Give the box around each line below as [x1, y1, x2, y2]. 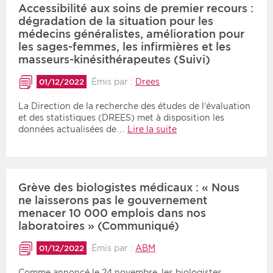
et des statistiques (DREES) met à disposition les [18, 113, 224, 123]
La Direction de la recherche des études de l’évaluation [18, 101, 250, 112]
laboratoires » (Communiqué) [18, 219, 179, 233]
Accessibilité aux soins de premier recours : [18, 1, 253, 15]
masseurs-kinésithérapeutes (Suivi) [18, 52, 210, 66]
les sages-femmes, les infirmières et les [18, 40, 231, 53]
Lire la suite [127, 124, 177, 135]
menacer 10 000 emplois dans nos [18, 207, 206, 220]
